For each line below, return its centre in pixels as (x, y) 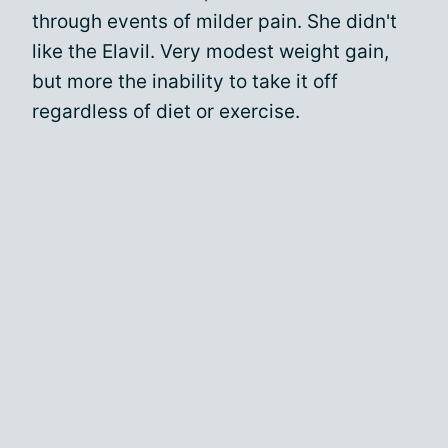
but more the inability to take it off (185, 81)
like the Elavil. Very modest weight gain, (210, 51)
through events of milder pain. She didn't (214, 21)
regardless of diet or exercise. (166, 111)
